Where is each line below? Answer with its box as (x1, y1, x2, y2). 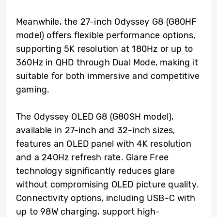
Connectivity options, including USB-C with (16, 193, 195, 204)
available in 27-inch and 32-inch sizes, (16, 125, 175, 136)
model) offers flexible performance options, (16, 30, 196, 41)
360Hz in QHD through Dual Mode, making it (16, 57, 198, 68)
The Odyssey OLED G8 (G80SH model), (16, 111, 174, 123)
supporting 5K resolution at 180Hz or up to (16, 44, 193, 55)
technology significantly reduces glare (16, 166, 175, 177)
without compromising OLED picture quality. (16, 179, 199, 190)
